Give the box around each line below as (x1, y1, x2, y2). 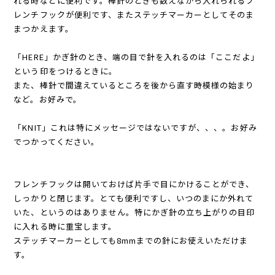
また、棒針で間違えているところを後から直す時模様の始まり (14, 79, 255, 91)
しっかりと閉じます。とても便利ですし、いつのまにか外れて (14, 192, 254, 204)
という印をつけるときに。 (14, 64, 117, 77)
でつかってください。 (14, 135, 99, 147)
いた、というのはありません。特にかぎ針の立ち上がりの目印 (14, 206, 255, 218)
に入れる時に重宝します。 (14, 220, 117, 232)
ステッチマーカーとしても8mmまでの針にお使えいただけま (14, 234, 249, 246)
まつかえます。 (14, 22, 74, 34)
